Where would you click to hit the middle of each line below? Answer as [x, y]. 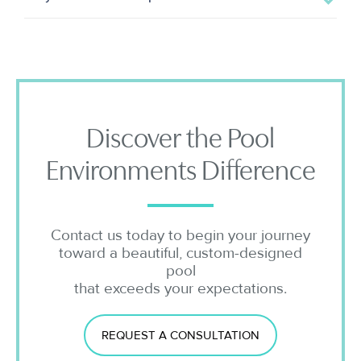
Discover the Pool [180, 139]
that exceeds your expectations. [180, 289]
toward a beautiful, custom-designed [180, 254]
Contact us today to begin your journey [180, 236]
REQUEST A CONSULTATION [180, 336]
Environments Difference [180, 171]
